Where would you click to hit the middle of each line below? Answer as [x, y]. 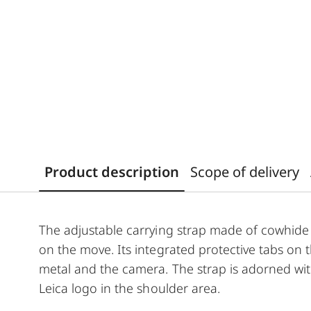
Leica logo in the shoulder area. [129, 288]
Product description [112, 171]
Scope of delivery [245, 171]
